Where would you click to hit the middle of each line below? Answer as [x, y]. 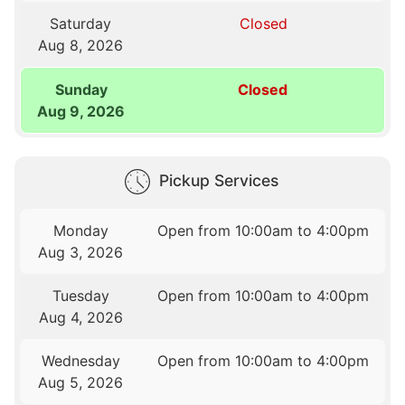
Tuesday [80, 296]
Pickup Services [219, 181]
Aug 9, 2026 [81, 112]
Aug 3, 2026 [81, 253]
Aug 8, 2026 [81, 46]
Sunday [81, 90]
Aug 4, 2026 [80, 318]
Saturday [81, 24]
